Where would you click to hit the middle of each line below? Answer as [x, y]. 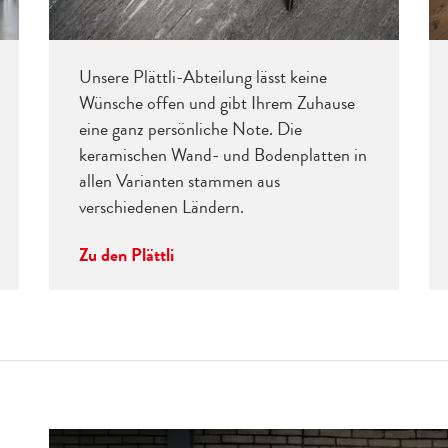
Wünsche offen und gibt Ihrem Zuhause [216, 103]
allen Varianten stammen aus [179, 181]
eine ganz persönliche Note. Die [190, 129]
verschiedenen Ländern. [163, 207]
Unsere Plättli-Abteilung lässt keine [202, 77]
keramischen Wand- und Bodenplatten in [222, 155]
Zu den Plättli [126, 255]
